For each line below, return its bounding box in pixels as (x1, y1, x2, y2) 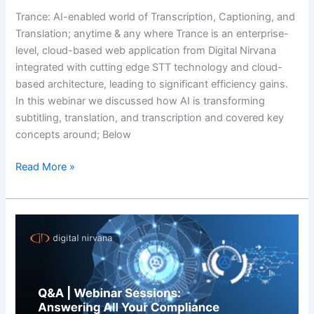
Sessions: (15, 266, 62, 280)
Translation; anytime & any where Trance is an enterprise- (15, 27, 289, 40)
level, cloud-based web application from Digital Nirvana (15, 43, 277, 57)
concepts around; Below (15, 128, 132, 141)
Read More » (15, 160, 76, 173)
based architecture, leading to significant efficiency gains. (15, 77, 289, 90)
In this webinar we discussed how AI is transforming (15, 94, 266, 107)
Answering (15, 283, 67, 296)
